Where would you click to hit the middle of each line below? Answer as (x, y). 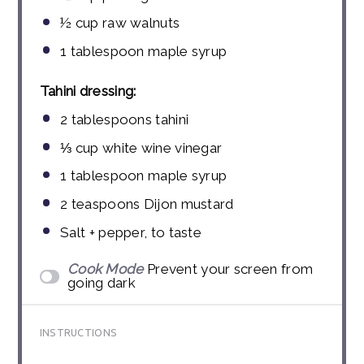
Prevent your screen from (230, 269)
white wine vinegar (160, 147)
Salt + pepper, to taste (131, 232)
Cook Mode (105, 269)
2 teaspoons (100, 204)
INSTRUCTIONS (78, 332)
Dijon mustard (187, 204)
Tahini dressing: (88, 91)
